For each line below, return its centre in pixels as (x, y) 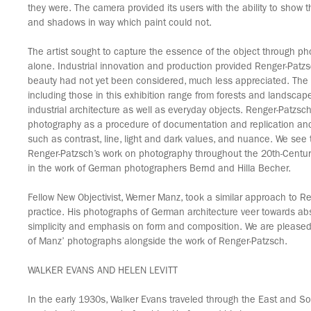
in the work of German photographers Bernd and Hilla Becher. (159, 169)
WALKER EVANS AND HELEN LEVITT (103, 271)
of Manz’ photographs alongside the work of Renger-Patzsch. (158, 242)
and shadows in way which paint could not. (120, 24)
